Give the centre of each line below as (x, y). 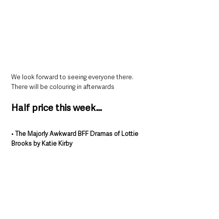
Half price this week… (57, 108)
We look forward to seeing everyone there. (73, 77)
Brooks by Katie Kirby (42, 144)
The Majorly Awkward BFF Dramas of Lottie (77, 134)
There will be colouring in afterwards (63, 87)
